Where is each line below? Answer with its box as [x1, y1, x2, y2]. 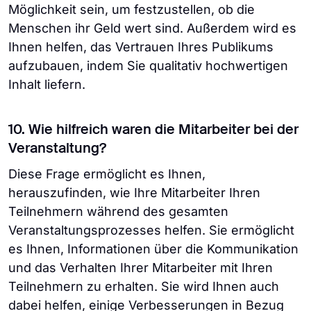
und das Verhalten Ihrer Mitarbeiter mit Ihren [8, 260, 273, 275]
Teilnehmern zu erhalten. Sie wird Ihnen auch [8, 279, 279, 294]
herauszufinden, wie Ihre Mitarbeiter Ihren [8, 185, 260, 200]
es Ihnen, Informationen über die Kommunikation [8, 242, 299, 256]
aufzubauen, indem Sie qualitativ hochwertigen [8, 58, 288, 73]
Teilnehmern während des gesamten [8, 204, 228, 219]
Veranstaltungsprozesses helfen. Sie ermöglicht [8, 223, 294, 237]
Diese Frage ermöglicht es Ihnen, [8, 167, 205, 181]
